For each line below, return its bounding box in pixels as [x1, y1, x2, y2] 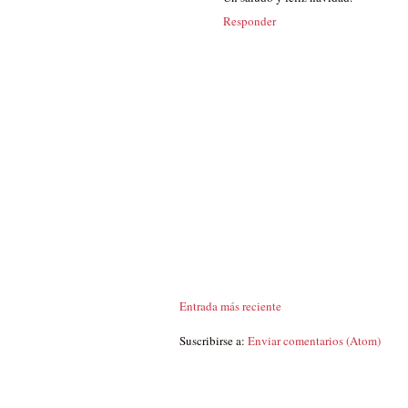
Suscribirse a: [179, 331, 248, 349]
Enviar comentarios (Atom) [248, 331, 381, 349]
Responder [223, 12, 276, 29]
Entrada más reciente [179, 297, 281, 314]
